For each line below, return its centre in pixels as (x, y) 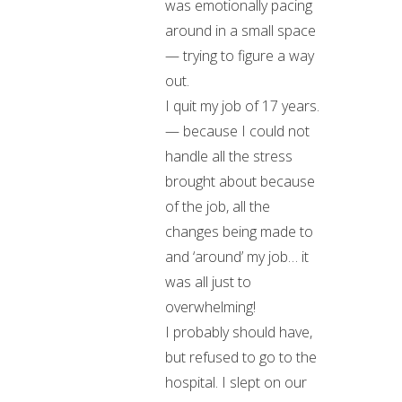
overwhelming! (210, 307)
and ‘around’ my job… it (237, 257)
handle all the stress (229, 156)
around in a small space (240, 31)
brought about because (240, 181)
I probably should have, (239, 332)
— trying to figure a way (240, 56)
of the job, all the (218, 206)
